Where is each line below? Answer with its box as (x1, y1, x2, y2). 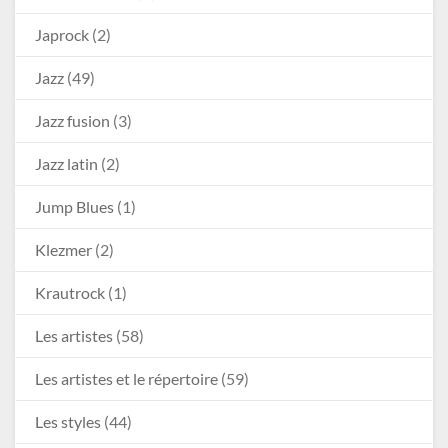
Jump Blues (35, 196, 114, 216)
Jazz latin (35, 153, 98, 173)
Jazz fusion (35, 110, 110, 130)
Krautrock (35, 282, 105, 302)
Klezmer (35, 239, 92, 259)
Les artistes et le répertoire (35, 368, 218, 388)
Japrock (35, 24, 89, 44)
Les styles (35, 411, 101, 431)
